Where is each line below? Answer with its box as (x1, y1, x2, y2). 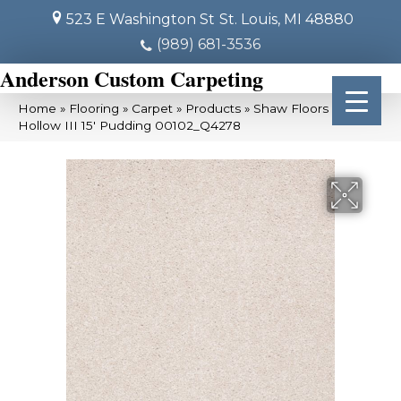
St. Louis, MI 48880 (218, 11, 354, 28)
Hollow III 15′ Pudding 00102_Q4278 (18, 118, 241, 132)
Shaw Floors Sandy (253, 101, 370, 115)
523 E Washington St (65, 11, 215, 28)
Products (185, 101, 241, 115)
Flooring (69, 101, 119, 115)
